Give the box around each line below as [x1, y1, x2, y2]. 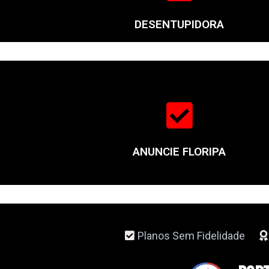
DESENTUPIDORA [134, 17, 225, 31]
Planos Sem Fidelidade [138, 229, 246, 242]
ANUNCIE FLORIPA [133, 144, 226, 159]
